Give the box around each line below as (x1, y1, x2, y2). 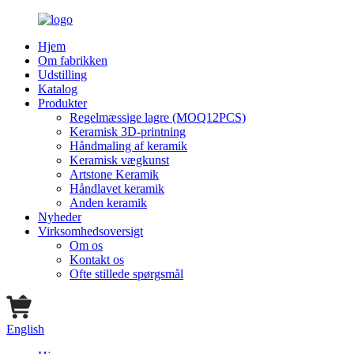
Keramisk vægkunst (70, 153, 169, 167)
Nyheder (38, 210, 81, 224)
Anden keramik (70, 196, 147, 209)
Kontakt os (70, 253, 124, 266)
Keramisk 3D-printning (70, 125, 186, 138)
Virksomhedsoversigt (38, 224, 143, 238)
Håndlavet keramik (70, 182, 164, 195)
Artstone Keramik (70, 168, 159, 181)
